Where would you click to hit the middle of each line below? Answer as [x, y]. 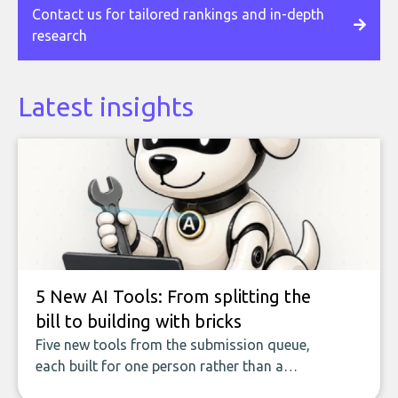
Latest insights [106, 106]
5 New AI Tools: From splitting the [173, 296]
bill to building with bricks [139, 321]
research [60, 35]
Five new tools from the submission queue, [173, 344]
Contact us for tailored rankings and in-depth [178, 14]
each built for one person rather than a [159, 366]
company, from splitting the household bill [172, 387]
